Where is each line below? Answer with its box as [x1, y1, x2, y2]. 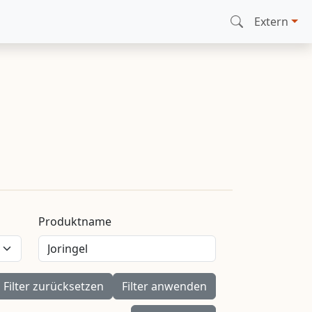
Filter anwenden [122, 278, 207, 294]
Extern [254, 13, 289, 29]
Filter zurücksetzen [3, 278, 104, 294]
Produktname [38, 213, 111, 229]
